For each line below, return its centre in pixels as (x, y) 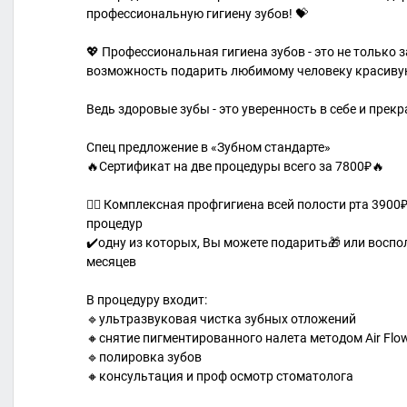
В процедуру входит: (147, 300)
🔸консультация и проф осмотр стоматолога (220, 377)
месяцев (111, 262)
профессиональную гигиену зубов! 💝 (197, 14)
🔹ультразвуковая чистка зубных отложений (221, 319)
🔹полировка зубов (144, 357)
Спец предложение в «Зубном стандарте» (208, 148)
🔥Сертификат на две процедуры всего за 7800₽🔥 (235, 167)
